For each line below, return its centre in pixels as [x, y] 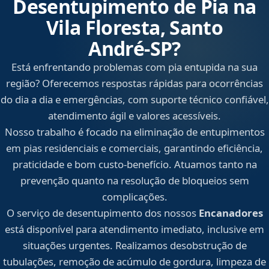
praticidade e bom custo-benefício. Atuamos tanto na [134, 165]
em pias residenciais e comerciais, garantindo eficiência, [134, 148]
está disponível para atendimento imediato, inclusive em [134, 229]
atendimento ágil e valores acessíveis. [134, 116]
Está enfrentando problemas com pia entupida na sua [134, 67]
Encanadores [231, 213]
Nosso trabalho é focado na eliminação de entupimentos [134, 132]
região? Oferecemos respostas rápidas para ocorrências [134, 83]
